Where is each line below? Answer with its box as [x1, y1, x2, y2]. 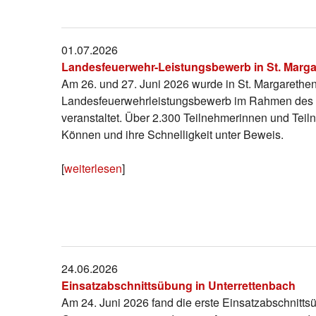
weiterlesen [64, 159, 122, 176]
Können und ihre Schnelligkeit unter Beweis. [61, 126, 284, 142]
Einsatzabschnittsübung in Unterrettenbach [61, 276, 296, 293]
